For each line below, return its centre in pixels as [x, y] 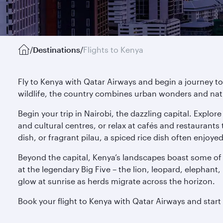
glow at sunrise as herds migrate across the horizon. [116, 181]
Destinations [56, 50]
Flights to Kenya [113, 50]
